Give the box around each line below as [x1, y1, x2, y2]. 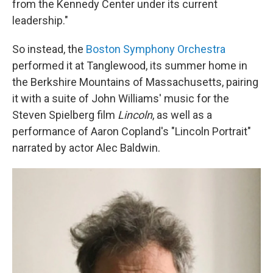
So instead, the [12, 43, 86, 55]
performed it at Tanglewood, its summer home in [12, 59, 247, 72]
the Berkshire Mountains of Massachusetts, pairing [12, 76, 258, 88]
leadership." [12, 14, 68, 27]
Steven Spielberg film [12, 108, 118, 121]
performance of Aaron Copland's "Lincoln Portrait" [12, 125, 251, 138]
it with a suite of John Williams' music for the [12, 92, 229, 105]
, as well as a [152, 108, 212, 121]
